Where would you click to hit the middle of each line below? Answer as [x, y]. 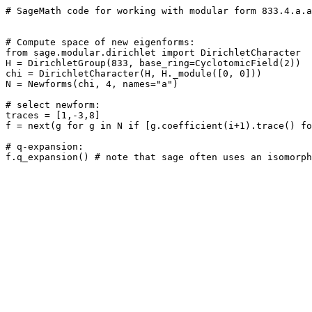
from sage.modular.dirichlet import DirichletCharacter [153, 53]
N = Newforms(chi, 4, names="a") [95, 84]
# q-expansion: [47, 147]
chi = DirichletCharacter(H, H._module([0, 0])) [134, 73]
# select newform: [56, 105]
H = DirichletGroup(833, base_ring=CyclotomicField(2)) [153, 63]
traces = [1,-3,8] [53, 115]
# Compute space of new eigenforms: [103, 42]
